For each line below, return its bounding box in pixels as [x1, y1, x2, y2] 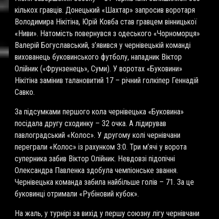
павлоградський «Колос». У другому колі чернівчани [15, 131, 180, 140]
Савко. [15, 88, 35, 97]
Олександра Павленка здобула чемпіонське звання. [15, 166, 178, 175]
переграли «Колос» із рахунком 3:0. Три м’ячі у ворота [15, 142, 187, 152]
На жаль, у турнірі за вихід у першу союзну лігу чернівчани [15, 209, 199, 218]
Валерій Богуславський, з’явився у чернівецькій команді [15, 41, 191, 50]
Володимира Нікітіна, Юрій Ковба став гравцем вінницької [15, 17, 197, 26]
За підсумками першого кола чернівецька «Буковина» [15, 107, 184, 116]
